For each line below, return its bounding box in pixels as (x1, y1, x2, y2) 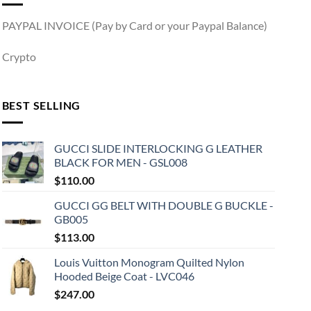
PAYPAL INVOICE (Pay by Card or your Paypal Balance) (1, 18, 267, 32)
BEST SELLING (1, 99, 81, 112)
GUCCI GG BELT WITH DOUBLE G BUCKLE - (53, 198, 274, 212)
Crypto (1, 50, 36, 64)
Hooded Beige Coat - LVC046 (53, 269, 194, 283)
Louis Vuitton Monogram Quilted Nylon (53, 255, 244, 269)
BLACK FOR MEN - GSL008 (53, 155, 187, 169)
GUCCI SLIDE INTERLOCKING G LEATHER (53, 141, 262, 155)
